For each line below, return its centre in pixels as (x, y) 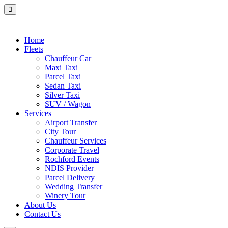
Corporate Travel (72, 150)
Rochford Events (72, 159)
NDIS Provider (69, 168)
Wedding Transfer (74, 187)
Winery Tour (65, 196)
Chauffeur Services (76, 141)
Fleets (34, 49)
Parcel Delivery (70, 177)
